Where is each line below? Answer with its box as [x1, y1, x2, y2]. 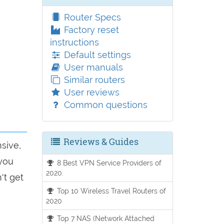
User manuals [61, 62, 123, 72]
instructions [49, 37, 99, 47]
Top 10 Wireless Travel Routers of [55, 186, 166, 195]
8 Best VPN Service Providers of [55, 158, 162, 167]
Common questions [61, 99, 147, 110]
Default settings [61, 49, 131, 60]
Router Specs [61, 12, 121, 22]
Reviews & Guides [61, 135, 138, 147]
